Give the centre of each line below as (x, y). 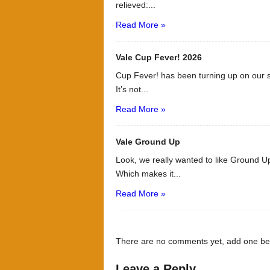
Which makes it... (148, 174)
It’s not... (132, 89)
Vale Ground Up (148, 142)
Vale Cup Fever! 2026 (159, 57)
